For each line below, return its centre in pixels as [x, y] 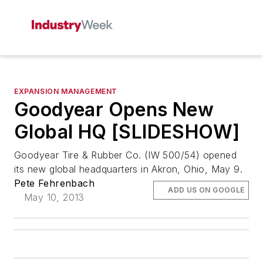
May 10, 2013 [54, 197]
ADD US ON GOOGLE [206, 190]
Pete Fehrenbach [54, 183]
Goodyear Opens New [114, 109]
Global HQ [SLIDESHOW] [127, 132]
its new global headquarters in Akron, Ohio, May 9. [128, 169]
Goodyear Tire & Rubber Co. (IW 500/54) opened [125, 155]
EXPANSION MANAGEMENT [66, 91]
